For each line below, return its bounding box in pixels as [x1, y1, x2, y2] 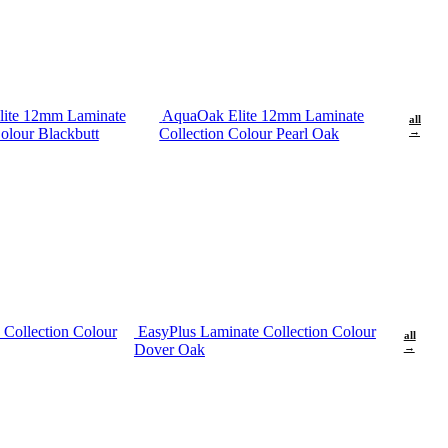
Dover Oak [133, 341, 205, 359]
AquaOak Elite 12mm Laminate [162, 106, 365, 124]
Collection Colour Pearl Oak [159, 124, 340, 142]
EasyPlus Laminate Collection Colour [137, 323, 376, 341]
